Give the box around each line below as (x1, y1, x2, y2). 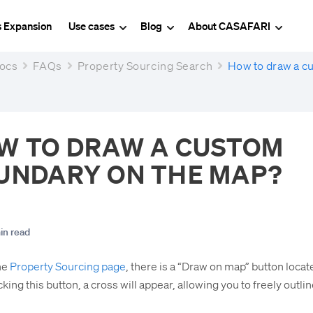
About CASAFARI (188, 18, 272, 33)
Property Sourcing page (9, 259, 126, 273)
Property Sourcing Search (77, 58, 213, 73)
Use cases (68, 18, 117, 33)
